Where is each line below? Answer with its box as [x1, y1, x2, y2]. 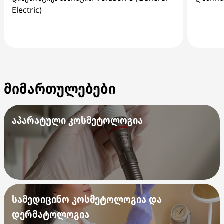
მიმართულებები [4, 78, 116, 98]
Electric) [12, 4, 42, 15]
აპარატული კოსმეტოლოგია [12, 113, 143, 127]
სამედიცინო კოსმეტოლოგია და [12, 192, 162, 206]
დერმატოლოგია [12, 207, 89, 221]
